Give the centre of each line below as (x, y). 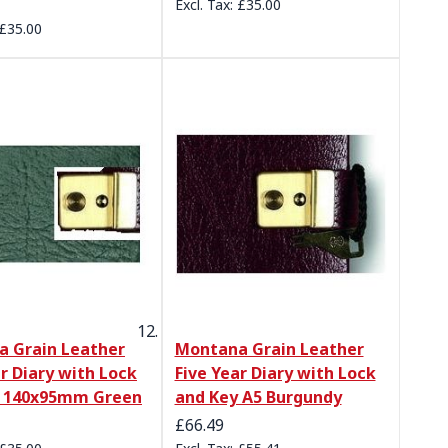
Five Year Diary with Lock (275, 373)
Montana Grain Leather (269, 349)
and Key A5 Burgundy (258, 397)
